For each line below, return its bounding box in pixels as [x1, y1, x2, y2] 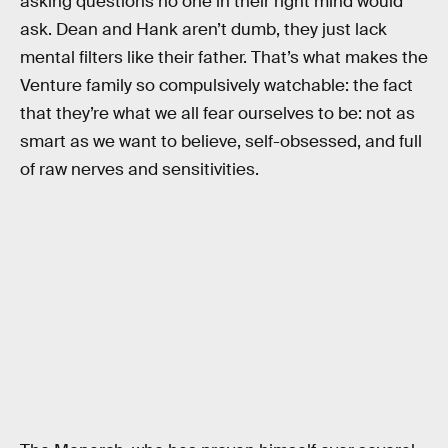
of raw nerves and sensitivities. [20, 158, 259, 180]
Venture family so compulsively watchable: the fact [20, 74, 413, 96]
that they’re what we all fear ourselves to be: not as [20, 102, 415, 124]
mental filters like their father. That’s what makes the [20, 46, 428, 68]
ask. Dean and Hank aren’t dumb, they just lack [20, 18, 387, 40]
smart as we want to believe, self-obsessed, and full [20, 130, 422, 152]
